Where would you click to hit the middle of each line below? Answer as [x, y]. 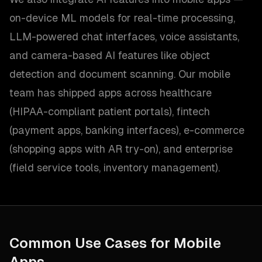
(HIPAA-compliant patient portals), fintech [110, 111]
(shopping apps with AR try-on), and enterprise [121, 149]
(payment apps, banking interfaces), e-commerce [127, 130]
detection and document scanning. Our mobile [120, 74]
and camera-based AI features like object [110, 55]
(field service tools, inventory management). [115, 168]
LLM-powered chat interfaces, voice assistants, [124, 37]
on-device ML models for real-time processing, [122, 18]
